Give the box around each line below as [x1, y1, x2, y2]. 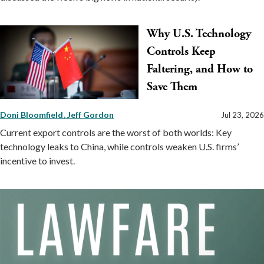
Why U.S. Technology [147, 27, 251, 42]
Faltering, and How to [147, 62, 253, 77]
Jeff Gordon [67, 109, 114, 120]
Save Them [147, 80, 197, 95]
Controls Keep [147, 44, 216, 60]
